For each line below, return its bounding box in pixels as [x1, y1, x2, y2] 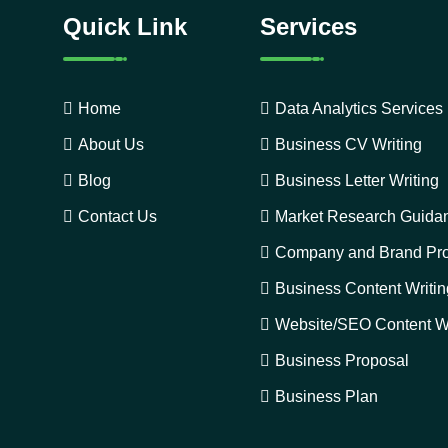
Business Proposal [274, 352, 409, 369]
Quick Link [62, 13, 187, 40]
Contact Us [77, 208, 157, 225]
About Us [77, 136, 144, 153]
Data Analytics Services [274, 100, 443, 117]
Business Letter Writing [274, 172, 439, 189]
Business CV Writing [274, 136, 422, 153]
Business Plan [274, 388, 378, 405]
